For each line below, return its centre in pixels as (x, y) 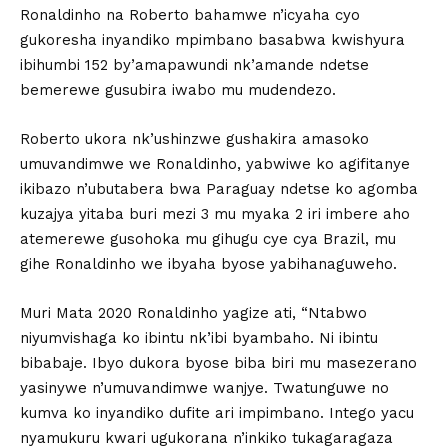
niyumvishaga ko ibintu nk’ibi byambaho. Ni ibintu (199, 338)
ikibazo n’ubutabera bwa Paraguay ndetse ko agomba (219, 189)
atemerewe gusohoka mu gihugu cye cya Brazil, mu (208, 239)
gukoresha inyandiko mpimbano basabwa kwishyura (212, 40)
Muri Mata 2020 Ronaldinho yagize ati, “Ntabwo (193, 313)
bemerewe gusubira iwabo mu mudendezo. (178, 90)
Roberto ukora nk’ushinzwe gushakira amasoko (194, 139)
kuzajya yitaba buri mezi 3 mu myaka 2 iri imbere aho (215, 214)
